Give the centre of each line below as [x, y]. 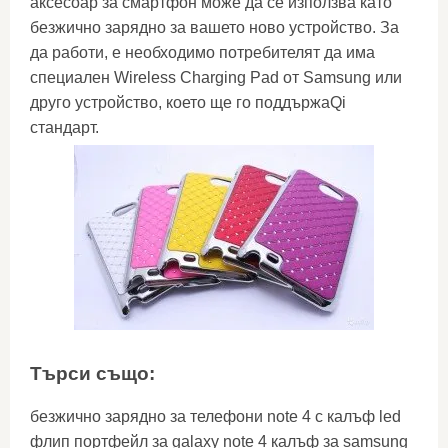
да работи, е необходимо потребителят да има [202, 52]
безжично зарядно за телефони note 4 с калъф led [215, 417]
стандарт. [64, 127]
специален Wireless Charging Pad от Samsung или [216, 77]
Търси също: [92, 373]
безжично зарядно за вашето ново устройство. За [214, 27]
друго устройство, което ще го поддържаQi [188, 102]
